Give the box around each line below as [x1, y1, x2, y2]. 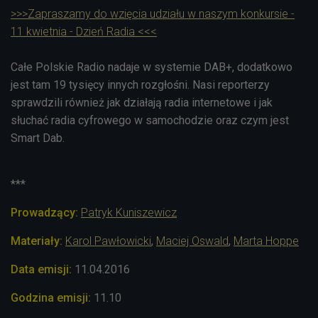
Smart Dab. [11, 131, 65, 145]
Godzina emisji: [11, 290, 91, 305]
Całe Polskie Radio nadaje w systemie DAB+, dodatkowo [11, 60, 292, 74]
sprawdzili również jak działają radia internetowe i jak [11, 95, 273, 109]
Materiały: [11, 234, 65, 248]
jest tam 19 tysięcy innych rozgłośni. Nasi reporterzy [11, 77, 270, 92]
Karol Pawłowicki [65, 234, 151, 248]
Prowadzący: [11, 205, 78, 219]
